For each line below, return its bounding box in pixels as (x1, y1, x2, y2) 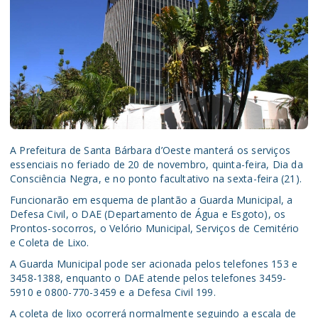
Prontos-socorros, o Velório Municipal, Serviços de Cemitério (10, 221, 300, 236)
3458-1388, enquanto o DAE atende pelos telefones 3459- (10, 271, 287, 285)
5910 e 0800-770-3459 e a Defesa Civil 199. (10, 285, 216, 300)
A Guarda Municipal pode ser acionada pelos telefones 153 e (10, 257, 298, 271)
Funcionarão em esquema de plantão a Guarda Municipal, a (10, 193, 293, 207)
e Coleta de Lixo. (10, 236, 89, 250)
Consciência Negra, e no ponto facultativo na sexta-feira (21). (10, 172, 302, 186)
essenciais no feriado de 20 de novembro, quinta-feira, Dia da (10, 158, 303, 172)
